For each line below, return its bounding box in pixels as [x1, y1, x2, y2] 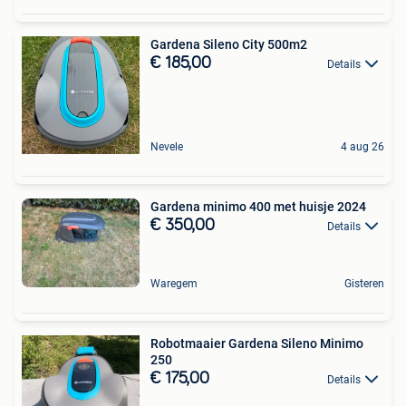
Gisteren [344, 276, 384, 290]
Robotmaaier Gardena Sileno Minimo [150, 335, 363, 351]
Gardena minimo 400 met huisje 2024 [150, 198, 366, 214]
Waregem [150, 276, 198, 290]
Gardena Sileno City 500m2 [150, 36, 307, 52]
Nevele [150, 140, 183, 153]
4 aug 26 [341, 140, 384, 153]
